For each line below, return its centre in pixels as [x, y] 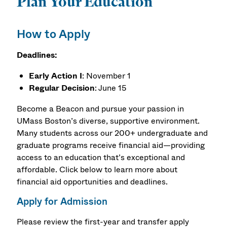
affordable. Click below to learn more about [97, 169]
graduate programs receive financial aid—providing [111, 145]
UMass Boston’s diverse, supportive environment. [108, 121]
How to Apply [54, 34]
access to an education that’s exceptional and [101, 157]
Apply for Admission [62, 202]
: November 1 [107, 76]
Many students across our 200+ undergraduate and [112, 133]
